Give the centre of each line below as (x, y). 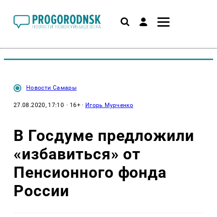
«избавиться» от (77, 154)
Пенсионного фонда (90, 172)
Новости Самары (52, 88)
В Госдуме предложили (104, 135)
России (41, 191)
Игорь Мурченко (109, 105)
